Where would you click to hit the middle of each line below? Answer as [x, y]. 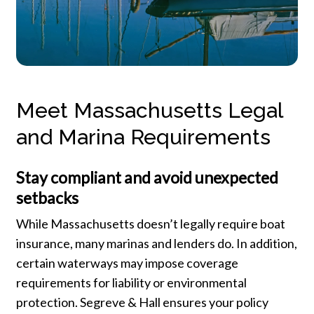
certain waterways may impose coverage [127, 263]
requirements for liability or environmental [131, 283]
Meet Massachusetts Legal [149, 111]
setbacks [47, 198]
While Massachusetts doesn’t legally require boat [150, 224]
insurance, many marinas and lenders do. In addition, [156, 244]
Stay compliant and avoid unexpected [147, 178]
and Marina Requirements [143, 137]
